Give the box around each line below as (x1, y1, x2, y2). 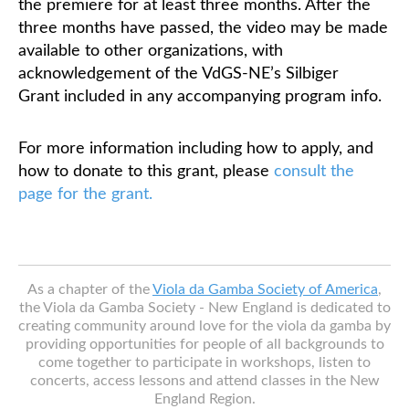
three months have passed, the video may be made (18, 20, 388, 37)
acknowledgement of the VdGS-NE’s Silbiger (18, 66, 339, 82)
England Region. (153, 392, 256, 406)
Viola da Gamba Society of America (152, 282, 378, 297)
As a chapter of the (27, 282, 152, 297)
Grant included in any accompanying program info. (18, 89, 382, 105)
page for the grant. (18, 186, 152, 203)
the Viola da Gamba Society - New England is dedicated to (18, 300, 391, 315)
